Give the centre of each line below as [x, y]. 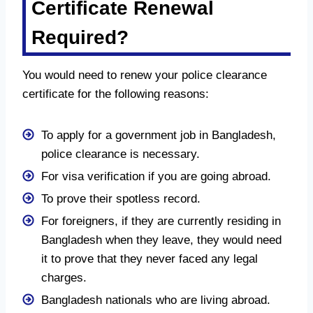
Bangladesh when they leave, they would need [161, 240]
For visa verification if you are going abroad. [156, 176]
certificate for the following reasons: [116, 94]
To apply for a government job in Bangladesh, [159, 135]
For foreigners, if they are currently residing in [161, 221]
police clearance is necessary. [121, 154]
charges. [64, 277]
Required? [80, 37]
